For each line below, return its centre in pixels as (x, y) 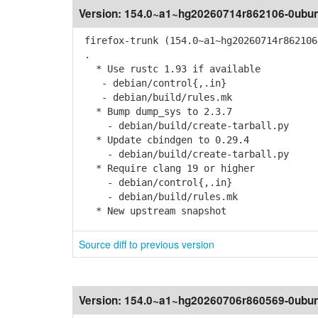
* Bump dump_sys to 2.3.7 (155, 111)
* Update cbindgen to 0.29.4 (164, 140)
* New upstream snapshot (153, 211)
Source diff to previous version (147, 244)
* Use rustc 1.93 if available (170, 69)
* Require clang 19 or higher (167, 168)
